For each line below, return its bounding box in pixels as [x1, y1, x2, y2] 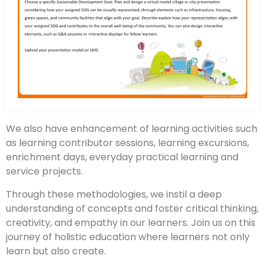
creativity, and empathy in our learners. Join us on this [6, 215, 256, 230]
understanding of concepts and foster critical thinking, [6, 201, 258, 215]
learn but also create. [6, 244, 106, 258]
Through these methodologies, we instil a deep [6, 187, 222, 201]
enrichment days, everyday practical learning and [6, 150, 238, 164]
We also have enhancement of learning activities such [6, 122, 257, 136]
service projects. [6, 164, 83, 179]
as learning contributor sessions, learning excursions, [6, 136, 249, 150]
